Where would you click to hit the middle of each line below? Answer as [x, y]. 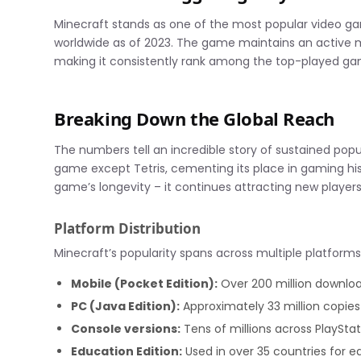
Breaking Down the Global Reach [195, 119]
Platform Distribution [128, 228]
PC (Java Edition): [126, 307]
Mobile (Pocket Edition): [145, 284]
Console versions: [126, 329]
